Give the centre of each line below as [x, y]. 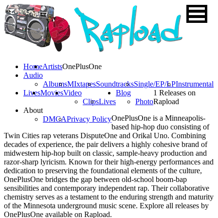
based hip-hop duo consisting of [160, 127]
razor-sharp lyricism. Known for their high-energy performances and [109, 162]
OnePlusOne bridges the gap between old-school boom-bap [95, 179]
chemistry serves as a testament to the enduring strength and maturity [109, 197]
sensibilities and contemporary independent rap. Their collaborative [107, 188]
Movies [52, 93]
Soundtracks [115, 84]
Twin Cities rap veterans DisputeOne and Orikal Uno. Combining [105, 136]
